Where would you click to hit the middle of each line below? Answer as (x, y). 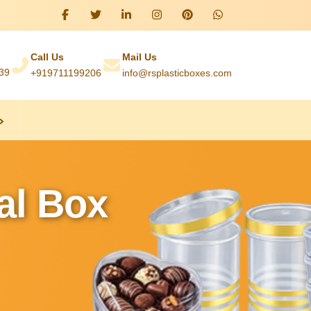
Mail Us (140, 57)
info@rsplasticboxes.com (177, 73)
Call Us (47, 57)
